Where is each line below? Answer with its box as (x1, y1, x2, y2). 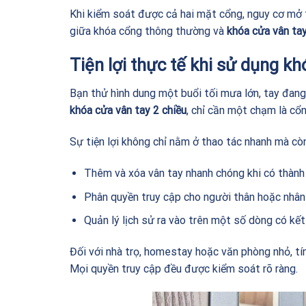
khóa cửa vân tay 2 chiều (70, 104, 186, 117)
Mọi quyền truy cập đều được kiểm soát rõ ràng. (70, 262, 298, 275)
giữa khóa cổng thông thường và (70, 24, 227, 38)
